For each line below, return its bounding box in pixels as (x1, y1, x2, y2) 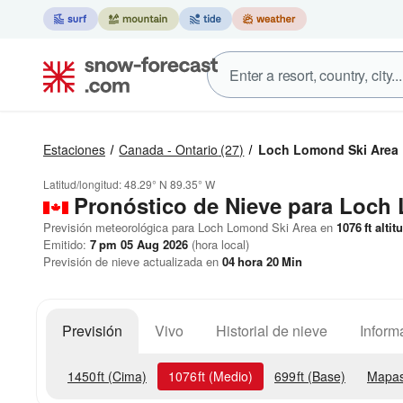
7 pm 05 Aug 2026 (90, 236, 188, 253)
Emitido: (43, 236, 90, 253)
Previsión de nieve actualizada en (43, 253, 222, 270)
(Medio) (205, 367, 253, 385)
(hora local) (188, 236, 249, 253)
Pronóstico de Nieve (74, 190, 282, 220)
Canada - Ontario (119, 140, 219, 158)
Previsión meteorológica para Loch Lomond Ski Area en (43, 219, 333, 236)
